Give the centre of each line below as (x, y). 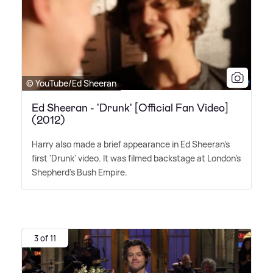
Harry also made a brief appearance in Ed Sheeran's (131, 144)
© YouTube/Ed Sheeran (71, 83)
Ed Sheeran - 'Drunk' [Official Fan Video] (130, 108)
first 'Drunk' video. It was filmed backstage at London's (136, 158)
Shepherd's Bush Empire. (80, 172)
